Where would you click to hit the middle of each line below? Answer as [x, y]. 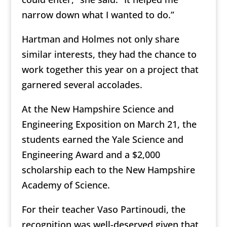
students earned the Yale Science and [102, 140]
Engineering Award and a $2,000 [91, 155]
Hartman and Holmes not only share [100, 39]
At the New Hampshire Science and [98, 109]
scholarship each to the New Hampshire [108, 170]
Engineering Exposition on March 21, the [109, 124]
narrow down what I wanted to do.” [98, 15]
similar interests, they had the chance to [109, 54]
